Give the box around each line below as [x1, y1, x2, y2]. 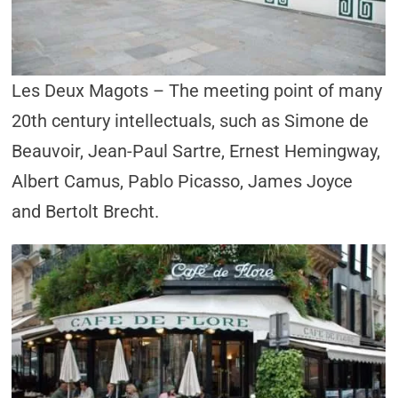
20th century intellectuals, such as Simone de [12, 110, 370, 131]
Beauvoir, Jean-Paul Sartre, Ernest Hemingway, [12, 140, 381, 162]
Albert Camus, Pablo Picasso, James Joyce [12, 171, 354, 192]
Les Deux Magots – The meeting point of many [12, 80, 383, 101]
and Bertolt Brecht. [12, 201, 160, 222]
